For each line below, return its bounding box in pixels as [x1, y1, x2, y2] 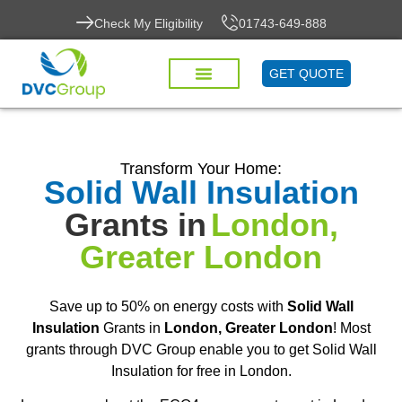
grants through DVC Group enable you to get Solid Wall [25, 342, 377, 357]
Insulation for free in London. [110, 363, 292, 379]
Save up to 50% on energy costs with [48, 299, 287, 314]
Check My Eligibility [93, 16, 203, 31]
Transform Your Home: [120, 160, 282, 178]
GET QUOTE [269, 66, 345, 82]
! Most [332, 320, 371, 336]
